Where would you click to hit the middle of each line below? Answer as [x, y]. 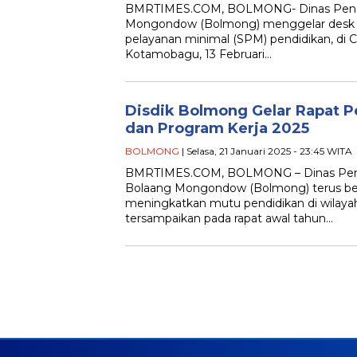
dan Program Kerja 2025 [217, 128]
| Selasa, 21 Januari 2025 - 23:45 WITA [266, 151]
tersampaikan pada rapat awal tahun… [229, 218]
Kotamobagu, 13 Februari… [198, 54]
